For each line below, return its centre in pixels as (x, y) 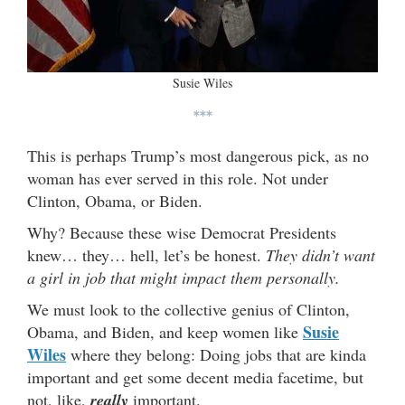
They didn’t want (320, 254)
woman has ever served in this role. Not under (178, 178)
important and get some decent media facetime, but (195, 377)
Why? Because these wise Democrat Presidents (182, 232)
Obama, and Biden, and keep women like (165, 331)
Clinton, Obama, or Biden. (115, 200)
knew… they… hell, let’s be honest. (146, 254)
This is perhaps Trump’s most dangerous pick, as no (198, 155)
